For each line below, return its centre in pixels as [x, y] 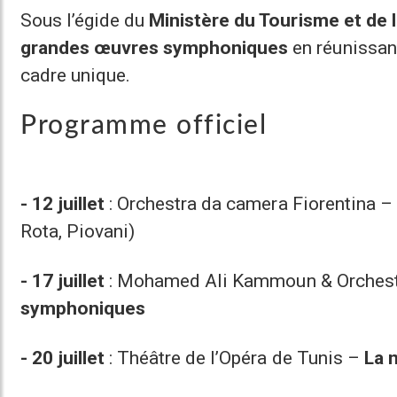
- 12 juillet [63, 203]
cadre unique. [76, 75]
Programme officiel [144, 125]
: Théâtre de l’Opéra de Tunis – [234, 358]
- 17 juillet [63, 280]
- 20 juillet [63, 358]
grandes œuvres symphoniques [155, 47]
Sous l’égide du [85, 20]
